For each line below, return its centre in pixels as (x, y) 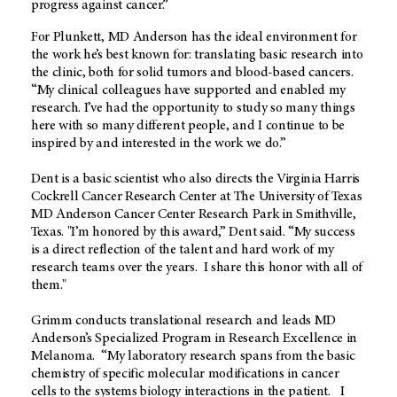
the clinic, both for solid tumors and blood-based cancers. (192, 73)
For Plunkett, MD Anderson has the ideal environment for (194, 38)
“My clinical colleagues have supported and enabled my (189, 91)
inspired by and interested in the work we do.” (162, 144)
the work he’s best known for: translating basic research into (197, 55)
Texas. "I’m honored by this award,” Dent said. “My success (193, 233)
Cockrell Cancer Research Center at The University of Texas (197, 197)
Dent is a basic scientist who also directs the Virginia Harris (196, 179)
